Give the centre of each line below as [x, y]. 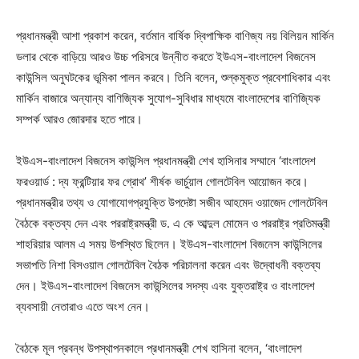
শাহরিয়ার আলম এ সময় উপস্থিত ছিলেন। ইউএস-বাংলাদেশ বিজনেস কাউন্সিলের [169, 244]
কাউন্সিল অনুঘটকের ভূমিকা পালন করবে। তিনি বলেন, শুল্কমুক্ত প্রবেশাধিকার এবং [173, 77]
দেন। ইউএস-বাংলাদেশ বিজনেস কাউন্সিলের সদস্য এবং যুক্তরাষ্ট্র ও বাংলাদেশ [165, 285]
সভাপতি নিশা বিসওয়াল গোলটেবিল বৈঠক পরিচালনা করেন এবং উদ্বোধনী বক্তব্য [168, 264]
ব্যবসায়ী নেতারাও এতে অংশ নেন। [83, 306]
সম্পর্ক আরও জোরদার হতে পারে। [79, 119]
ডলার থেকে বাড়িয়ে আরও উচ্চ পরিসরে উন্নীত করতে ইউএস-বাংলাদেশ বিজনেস [166, 56]
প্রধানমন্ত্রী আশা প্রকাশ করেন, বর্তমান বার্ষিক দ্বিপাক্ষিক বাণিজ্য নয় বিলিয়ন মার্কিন [175, 35]
